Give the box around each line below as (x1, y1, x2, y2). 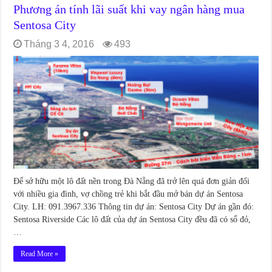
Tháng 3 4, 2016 (24, 39, 95, 50)
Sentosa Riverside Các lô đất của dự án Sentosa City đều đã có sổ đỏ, (13, 214, 251, 224)
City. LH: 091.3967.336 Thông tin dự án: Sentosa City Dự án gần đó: (13, 202, 254, 211)
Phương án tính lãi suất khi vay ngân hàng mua (13, 2, 245, 16)
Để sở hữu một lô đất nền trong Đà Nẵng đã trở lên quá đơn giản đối (13, 176, 250, 186)
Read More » (21, 249, 59, 258)
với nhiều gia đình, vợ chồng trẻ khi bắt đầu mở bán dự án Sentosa (13, 189, 243, 199)
